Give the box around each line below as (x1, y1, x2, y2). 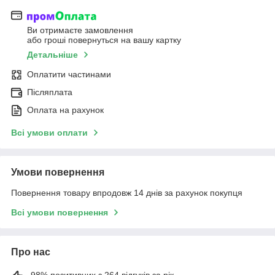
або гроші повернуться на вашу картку (27, 34, 181, 45)
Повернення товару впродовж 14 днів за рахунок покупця (11, 187, 242, 198)
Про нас (11, 246, 50, 257)
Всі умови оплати (11, 127, 88, 137)
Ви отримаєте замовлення (27, 25, 133, 35)
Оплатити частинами (27, 69, 111, 79)
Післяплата (27, 87, 72, 97)
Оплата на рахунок (27, 104, 104, 115)
